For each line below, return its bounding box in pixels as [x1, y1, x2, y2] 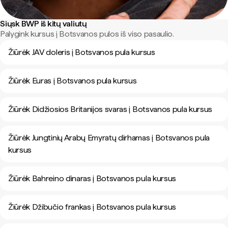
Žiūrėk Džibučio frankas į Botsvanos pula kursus [8, 202, 176, 212]
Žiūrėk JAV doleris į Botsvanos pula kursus [8, 47, 155, 57]
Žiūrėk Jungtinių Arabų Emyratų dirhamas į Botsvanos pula [8, 133, 210, 142]
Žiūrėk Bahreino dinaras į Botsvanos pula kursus [8, 174, 176, 183]
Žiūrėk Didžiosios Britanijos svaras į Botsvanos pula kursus [8, 104, 213, 114]
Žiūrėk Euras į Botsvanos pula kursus [8, 76, 137, 85]
